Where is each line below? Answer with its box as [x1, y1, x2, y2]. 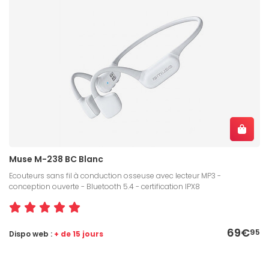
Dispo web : [9, 229, 54, 240]
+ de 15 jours [54, 229, 103, 240]
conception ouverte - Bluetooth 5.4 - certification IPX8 [9, 181, 200, 192]
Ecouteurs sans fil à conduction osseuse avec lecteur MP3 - [9, 171, 221, 181]
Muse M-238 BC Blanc [9, 153, 103, 166]
